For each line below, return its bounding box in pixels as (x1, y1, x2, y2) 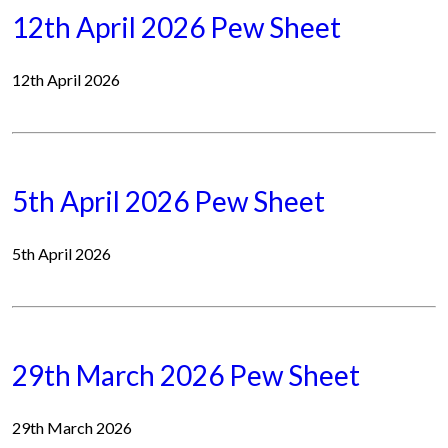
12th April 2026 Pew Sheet (12, 10, 341, 44)
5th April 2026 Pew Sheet (12, 184, 325, 218)
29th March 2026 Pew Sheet (12, 358, 360, 392)
